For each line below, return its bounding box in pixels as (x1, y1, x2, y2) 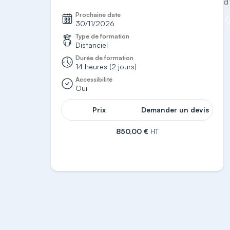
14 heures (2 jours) (75, 62, 137, 71)
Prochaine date (75, 11, 121, 18)
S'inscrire (121, 143, 154, 151)
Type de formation (75, 32, 130, 40)
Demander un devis (141, 105, 209, 114)
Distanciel (75, 41, 108, 49)
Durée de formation (75, 54, 134, 62)
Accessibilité (75, 75, 113, 83)
